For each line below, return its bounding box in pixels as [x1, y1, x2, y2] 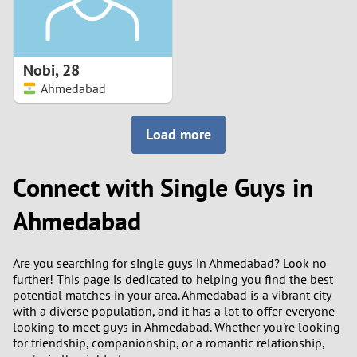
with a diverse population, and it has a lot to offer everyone [13, 302, 335, 319]
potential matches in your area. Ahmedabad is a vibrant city [13, 286, 331, 303]
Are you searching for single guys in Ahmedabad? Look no [13, 254, 327, 271]
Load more [153, 125, 211, 143]
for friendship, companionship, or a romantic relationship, [13, 334, 324, 351]
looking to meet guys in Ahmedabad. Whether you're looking [13, 318, 340, 335]
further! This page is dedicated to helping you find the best [13, 270, 333, 287]
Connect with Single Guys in [13, 171, 313, 205]
